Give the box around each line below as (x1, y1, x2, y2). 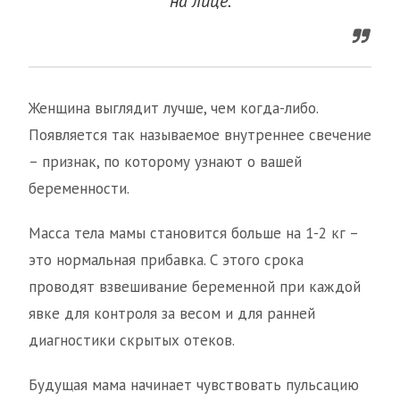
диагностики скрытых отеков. (29, 330, 235, 351)
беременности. (29, 179, 129, 199)
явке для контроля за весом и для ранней (29, 304, 315, 324)
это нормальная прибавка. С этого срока (29, 250, 304, 271)
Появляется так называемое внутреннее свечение (29, 125, 371, 146)
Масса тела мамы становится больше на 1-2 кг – (29, 223, 358, 244)
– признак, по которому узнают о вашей (29, 152, 302, 172)
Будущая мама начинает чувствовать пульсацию (29, 375, 359, 396)
